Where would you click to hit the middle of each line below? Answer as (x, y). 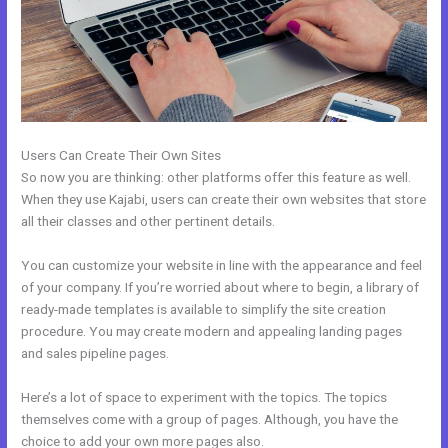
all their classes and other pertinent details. (148, 221)
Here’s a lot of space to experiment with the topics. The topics (204, 396)
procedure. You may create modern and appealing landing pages (212, 330)
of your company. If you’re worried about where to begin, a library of (220, 286)
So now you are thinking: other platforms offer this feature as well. (216, 177)
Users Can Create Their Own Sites (121, 155)
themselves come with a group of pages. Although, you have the (210, 418)
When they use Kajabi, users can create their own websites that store (224, 199)
